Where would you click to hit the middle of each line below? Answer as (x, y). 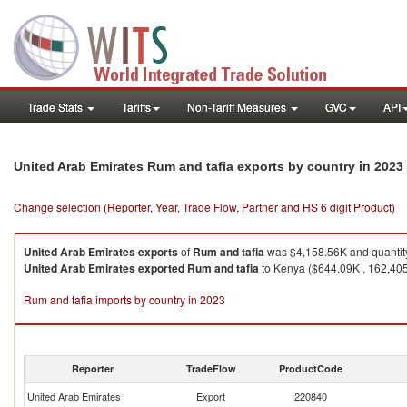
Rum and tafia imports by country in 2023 (124, 299)
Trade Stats (56, 107)
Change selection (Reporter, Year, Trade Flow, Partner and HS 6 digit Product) (204, 207)
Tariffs (136, 107)
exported (161, 268)
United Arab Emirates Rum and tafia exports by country (186, 166)
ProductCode (311, 368)
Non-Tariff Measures (238, 107)
